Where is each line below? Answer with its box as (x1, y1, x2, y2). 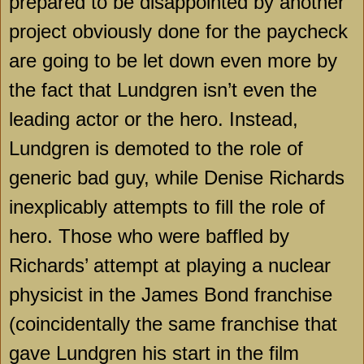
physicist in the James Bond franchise (9, 284, 332, 306)
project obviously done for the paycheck (9, 20, 348, 43)
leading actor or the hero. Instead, (9, 108, 298, 131)
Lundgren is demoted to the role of (9, 137, 303, 160)
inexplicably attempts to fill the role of (9, 196, 325, 219)
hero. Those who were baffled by (9, 225, 289, 248)
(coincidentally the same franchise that (9, 313, 337, 336)
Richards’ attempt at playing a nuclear (9, 254, 331, 277)
